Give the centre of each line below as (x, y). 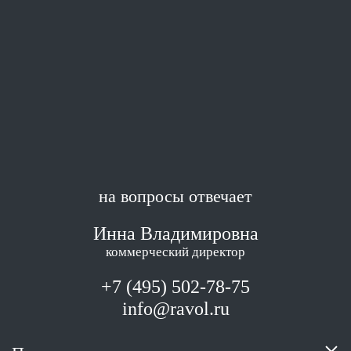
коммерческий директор (175, 252)
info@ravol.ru (175, 309)
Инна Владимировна (175, 234)
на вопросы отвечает (175, 197)
